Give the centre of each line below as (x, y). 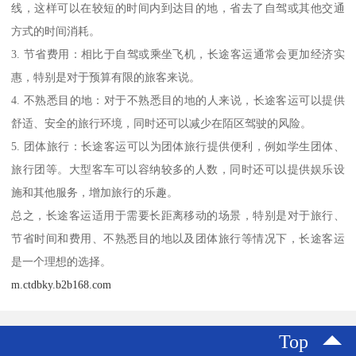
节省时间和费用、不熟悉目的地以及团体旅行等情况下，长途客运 (178, 238)
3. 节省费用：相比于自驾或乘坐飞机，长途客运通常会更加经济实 (178, 54)
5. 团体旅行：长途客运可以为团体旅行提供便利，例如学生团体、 (178, 146)
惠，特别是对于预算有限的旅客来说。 (106, 77)
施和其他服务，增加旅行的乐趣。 (95, 192)
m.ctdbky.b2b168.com (62, 284)
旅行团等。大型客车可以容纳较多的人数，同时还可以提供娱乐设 (178, 169)
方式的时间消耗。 (56, 31)
